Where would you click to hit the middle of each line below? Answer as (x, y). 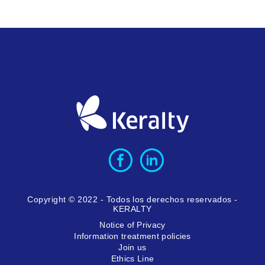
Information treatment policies (132, 236)
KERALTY (132, 209)
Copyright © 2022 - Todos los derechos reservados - (132, 199)
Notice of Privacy (132, 224)
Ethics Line (132, 258)
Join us (132, 247)
